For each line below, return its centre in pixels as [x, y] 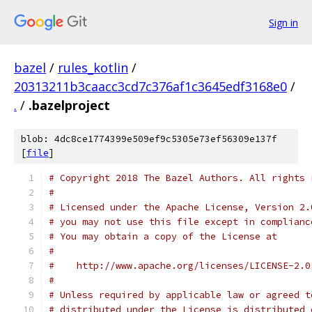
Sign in [283, 22]
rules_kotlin [93, 68]
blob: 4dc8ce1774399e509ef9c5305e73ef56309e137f [149, 139]
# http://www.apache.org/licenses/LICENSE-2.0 [180, 266]
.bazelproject [69, 105]
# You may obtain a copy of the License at [163, 236]
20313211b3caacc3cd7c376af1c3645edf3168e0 [150, 86]
